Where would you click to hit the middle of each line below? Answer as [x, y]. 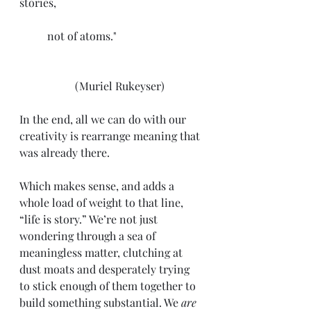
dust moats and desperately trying [106, 269]
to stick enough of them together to [109, 285]
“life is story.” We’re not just [90, 219]
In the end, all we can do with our [104, 119]
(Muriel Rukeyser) [120, 85]
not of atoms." [151, 35]
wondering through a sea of [89, 235]
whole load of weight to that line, [103, 202]
